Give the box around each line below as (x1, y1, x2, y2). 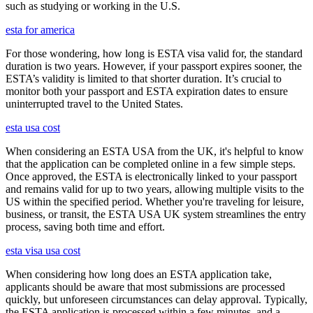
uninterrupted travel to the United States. (6, 97, 183, 110)
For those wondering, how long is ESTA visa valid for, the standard (6, 47, 303, 59)
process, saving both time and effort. (6, 220, 165, 233)
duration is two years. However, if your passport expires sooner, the (6, 59, 302, 72)
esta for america (6, 23, 75, 36)
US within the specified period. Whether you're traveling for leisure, (6, 195, 304, 208)
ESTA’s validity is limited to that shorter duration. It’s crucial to (6, 72, 282, 85)
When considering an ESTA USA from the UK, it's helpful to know (6, 145, 304, 157)
